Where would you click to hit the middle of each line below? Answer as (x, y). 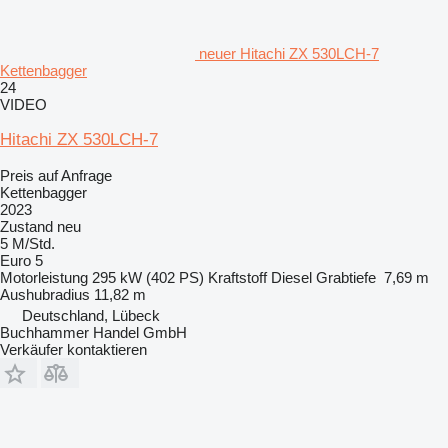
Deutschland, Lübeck (91, 316)
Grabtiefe (346, 278)
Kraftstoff (237, 278)
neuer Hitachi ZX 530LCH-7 (289, 54)
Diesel (291, 278)
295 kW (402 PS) (148, 278)
